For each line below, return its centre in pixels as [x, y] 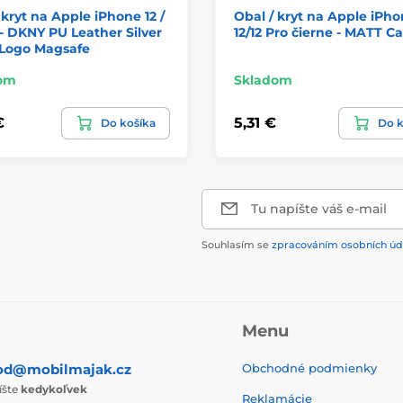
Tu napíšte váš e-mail [319, 208]
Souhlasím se [237, 244]
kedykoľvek [54, 389]
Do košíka [128, 122]
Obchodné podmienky [309, 367]
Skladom [263, 80]
